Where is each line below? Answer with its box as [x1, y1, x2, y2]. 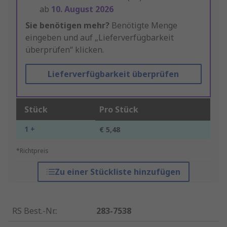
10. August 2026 [51, 4, 113, 15]
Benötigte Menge [109, 20, 177, 31]
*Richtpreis [16, 146, 49, 156]
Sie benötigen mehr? [25, 20, 109, 31]
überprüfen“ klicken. [25, 44, 104, 56]
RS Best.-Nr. [12, 205, 56, 217]
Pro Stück [99, 104, 138, 116]
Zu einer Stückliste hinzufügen [54, 166, 180, 178]
